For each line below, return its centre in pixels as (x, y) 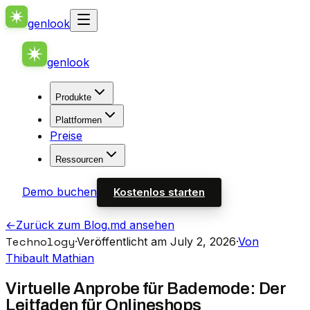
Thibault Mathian (50, 258)
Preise (66, 136)
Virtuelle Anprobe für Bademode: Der (146, 288)
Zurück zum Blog (62, 225)
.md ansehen (141, 225)
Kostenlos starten (159, 192)
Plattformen (79, 120)
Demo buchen (60, 192)
